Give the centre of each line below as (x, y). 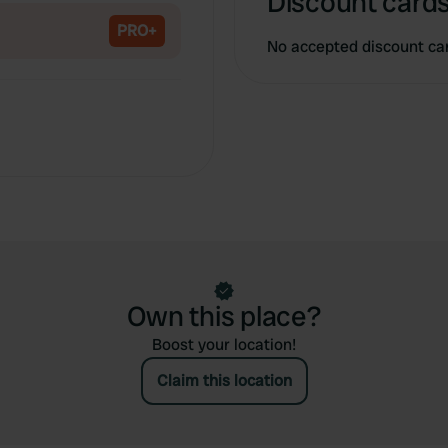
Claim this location (224, 380)
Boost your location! (224, 344)
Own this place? (224, 316)
